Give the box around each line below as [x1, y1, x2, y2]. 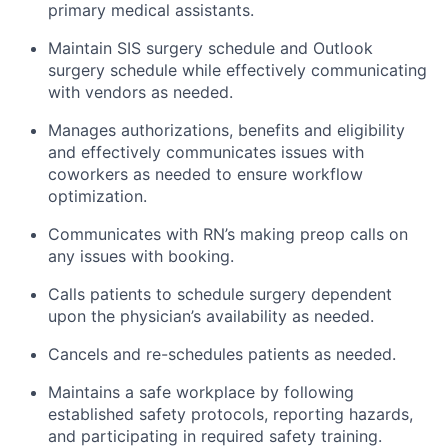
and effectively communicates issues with [48, 142, 364, 163]
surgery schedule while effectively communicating [48, 60, 427, 81]
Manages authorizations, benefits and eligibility [48, 120, 405, 141]
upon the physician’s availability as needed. [48, 306, 374, 327]
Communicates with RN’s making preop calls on [48, 224, 408, 245]
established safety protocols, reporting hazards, [48, 404, 413, 425]
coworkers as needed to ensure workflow [48, 164, 363, 185]
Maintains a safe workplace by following [48, 382, 354, 403]
